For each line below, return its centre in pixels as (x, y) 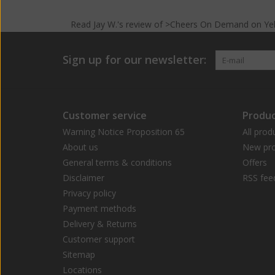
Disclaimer (83, 178)
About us (80, 147)
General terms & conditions (117, 163)
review (138, 25)
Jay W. (105, 25)
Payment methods (99, 209)
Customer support (99, 239)
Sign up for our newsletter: (134, 60)
